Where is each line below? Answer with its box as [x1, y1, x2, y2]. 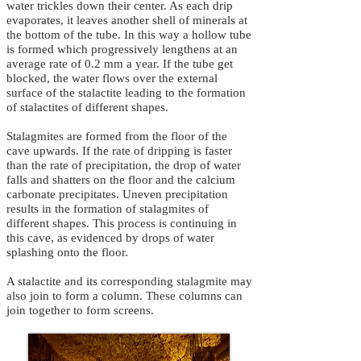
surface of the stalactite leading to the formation [6, 86, 246, 99]
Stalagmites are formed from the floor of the [6, 130, 227, 143]
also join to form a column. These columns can [6, 289, 243, 302]
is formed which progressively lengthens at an [6, 43, 238, 56]
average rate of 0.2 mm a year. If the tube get [6, 57, 233, 70]
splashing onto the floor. [6, 246, 128, 259]
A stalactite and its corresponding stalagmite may [6, 275, 252, 288]
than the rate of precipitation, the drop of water [6, 159, 241, 172]
